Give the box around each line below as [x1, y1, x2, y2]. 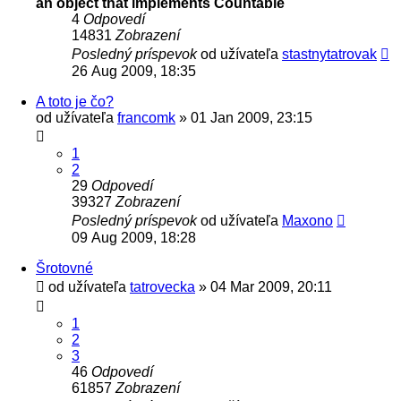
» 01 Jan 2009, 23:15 [175, 109, 312, 125]
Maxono [282, 212, 333, 228]
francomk [117, 109, 175, 125]
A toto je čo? [36, 93, 114, 109]
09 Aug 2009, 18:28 [72, 229, 196, 245]
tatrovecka [130, 278, 195, 294]
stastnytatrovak [282, 46, 377, 62]
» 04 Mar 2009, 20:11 [195, 278, 332, 294]
